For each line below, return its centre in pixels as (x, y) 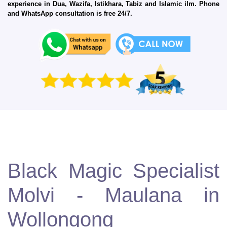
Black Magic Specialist (113, 171)
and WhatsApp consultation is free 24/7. (70, 14)
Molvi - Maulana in (113, 195)
